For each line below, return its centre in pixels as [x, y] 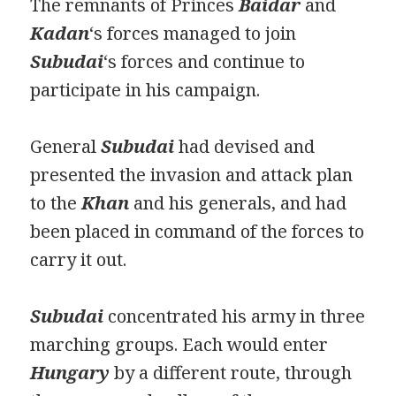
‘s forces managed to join [193, 34]
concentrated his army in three [235, 316]
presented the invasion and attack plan [192, 175]
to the [56, 203]
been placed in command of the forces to [198, 232]
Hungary [70, 373]
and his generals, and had [238, 203]
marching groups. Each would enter [179, 345]
